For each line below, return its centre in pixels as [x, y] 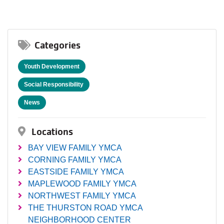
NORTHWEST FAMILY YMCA [82, 196]
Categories [56, 46]
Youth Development [52, 67]
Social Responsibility [54, 85]
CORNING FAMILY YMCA [75, 160]
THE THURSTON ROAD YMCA [85, 208]
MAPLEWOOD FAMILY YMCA [82, 184]
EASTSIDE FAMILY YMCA [76, 172]
